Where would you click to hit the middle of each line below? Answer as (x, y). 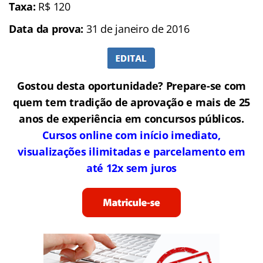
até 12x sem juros (131, 168)
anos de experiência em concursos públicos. (131, 119)
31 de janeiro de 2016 (136, 29)
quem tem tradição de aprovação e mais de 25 (131, 102)
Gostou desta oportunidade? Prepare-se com (131, 86)
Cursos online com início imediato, (131, 135)
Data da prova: (46, 29)
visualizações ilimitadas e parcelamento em (131, 152)
